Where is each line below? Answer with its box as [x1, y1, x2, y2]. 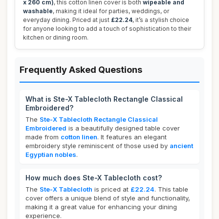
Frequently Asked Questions [20, 65, 142, 75]
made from [25, 133, 61, 141]
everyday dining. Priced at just [23, 16, 111, 23]
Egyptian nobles [25, 151, 76, 158]
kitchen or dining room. [23, 34, 88, 41]
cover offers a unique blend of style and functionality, [25, 194, 190, 202]
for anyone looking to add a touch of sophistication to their [23, 25, 191, 32]
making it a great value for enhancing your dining [25, 203, 177, 211]
